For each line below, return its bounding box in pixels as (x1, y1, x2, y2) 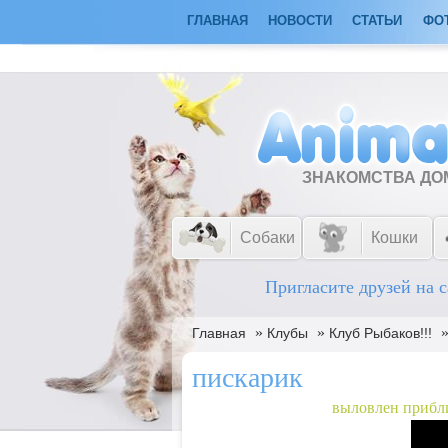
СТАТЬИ (352, 13, 402, 28)
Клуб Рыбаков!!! (329, 325, 432, 341)
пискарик (192, 362, 303, 393)
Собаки (240, 229, 295, 246)
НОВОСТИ (268, 13, 332, 28)
